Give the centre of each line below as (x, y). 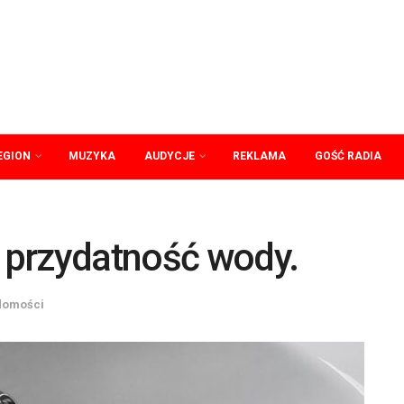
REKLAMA (259, 156)
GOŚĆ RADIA (348, 156)
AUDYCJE (170, 156)
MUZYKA (92, 156)
